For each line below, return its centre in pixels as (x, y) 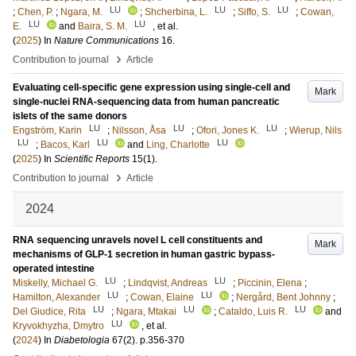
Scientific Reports (92, 159)
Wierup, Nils (315, 130)
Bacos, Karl (65, 145)
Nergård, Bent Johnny (283, 297)
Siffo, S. (254, 12)
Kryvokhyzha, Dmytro (58, 326)
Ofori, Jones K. (228, 130)
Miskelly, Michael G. (55, 283)
